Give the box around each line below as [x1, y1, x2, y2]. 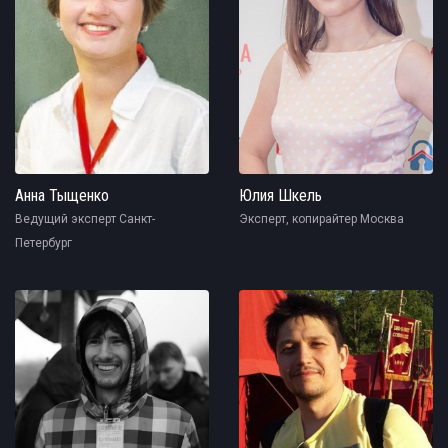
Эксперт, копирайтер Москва [239, 212, 404, 227]
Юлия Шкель [239, 186, 322, 206]
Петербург [15, 236, 72, 251]
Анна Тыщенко [15, 186, 109, 206]
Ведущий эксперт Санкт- [15, 212, 155, 227]
